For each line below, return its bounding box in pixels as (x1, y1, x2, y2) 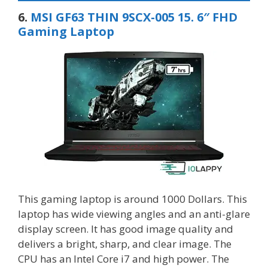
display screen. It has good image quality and (18, 222, 233, 236)
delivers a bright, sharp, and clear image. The (18, 237, 232, 251)
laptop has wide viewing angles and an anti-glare (18, 207, 250, 221)
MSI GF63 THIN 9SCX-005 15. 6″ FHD (31, 8, 237, 25)
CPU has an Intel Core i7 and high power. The (18, 252, 229, 266)
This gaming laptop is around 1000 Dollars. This (18, 192, 247, 206)
